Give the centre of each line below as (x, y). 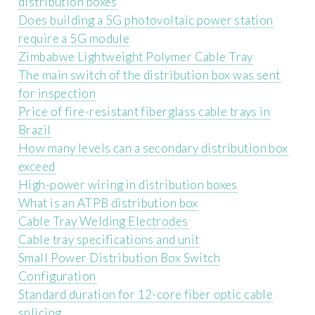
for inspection (57, 94)
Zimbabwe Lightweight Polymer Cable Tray (136, 57)
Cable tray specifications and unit (109, 240)
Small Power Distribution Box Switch (120, 258)
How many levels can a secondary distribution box (153, 148)
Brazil (35, 130)
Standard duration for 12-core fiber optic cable (146, 295)
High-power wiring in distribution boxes (128, 185)
